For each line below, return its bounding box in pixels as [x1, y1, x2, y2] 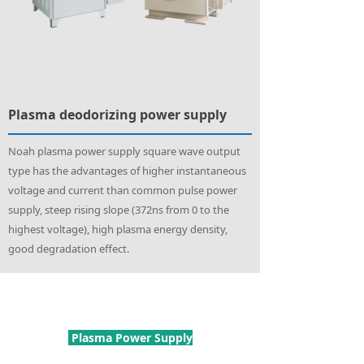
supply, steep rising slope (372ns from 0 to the [8, 202, 229, 217]
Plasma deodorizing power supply [8, 106, 227, 123]
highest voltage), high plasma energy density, [8, 222, 227, 236]
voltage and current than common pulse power [8, 183, 237, 197]
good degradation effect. [8, 241, 129, 256]
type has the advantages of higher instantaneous [8, 163, 246, 178]
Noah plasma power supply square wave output [8, 144, 240, 158]
